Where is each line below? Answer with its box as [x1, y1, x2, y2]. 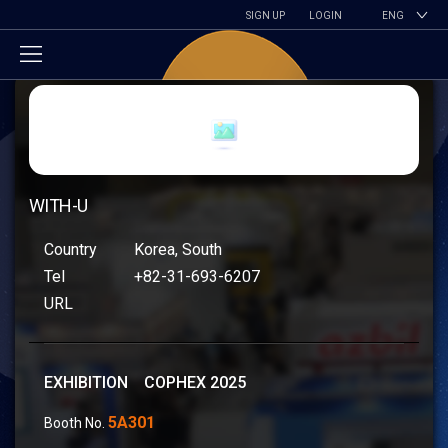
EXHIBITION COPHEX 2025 [44, 373, 246, 392]
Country [44, 240, 97, 259]
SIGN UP [246, 10, 285, 21]
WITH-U [29, 195, 88, 216]
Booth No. [44, 415, 108, 431]
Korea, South [134, 240, 222, 259]
